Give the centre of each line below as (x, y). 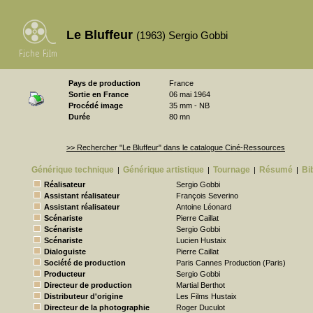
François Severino (207, 196)
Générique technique (73, 170)
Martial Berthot (201, 285)
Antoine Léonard (204, 207)
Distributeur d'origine (83, 296)
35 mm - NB (189, 105)
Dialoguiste (65, 252)
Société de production (85, 263)
